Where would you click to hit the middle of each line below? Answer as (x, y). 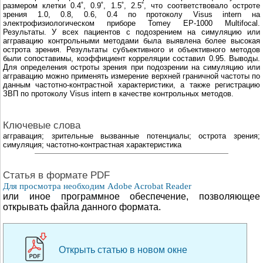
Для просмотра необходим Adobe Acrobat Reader (97, 186)
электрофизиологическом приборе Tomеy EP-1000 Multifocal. (131, 23)
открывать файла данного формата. (82, 207)
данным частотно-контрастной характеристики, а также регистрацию (131, 85)
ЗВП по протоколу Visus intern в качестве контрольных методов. (118, 94)
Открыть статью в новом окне (123, 249)
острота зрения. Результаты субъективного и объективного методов (131, 50)
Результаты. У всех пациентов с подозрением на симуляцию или (131, 32)
